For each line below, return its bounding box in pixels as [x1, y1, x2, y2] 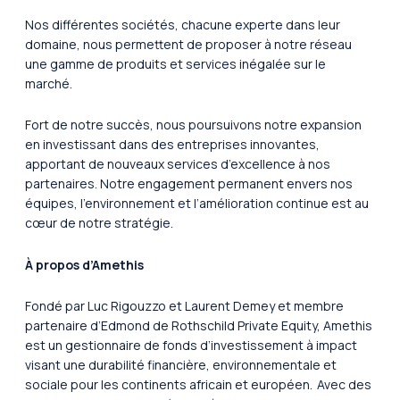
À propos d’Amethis [25, 255, 144, 273]
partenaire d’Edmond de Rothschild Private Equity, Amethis [25, 317, 372, 335]
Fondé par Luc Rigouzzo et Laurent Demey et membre [25, 297, 344, 315]
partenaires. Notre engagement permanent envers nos [25, 175, 353, 193]
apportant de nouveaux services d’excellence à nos [25, 155, 330, 173]
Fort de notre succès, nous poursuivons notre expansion [25, 116, 362, 134]
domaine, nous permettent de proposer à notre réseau [25, 35, 352, 53]
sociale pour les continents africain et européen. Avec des [25, 376, 371, 394]
